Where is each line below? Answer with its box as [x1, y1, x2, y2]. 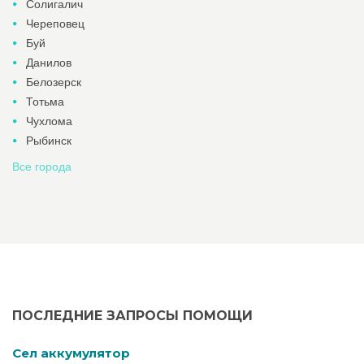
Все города [12, 160, 71, 173]
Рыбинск [26, 134, 71, 147]
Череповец [26, 17, 84, 30]
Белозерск [26, 76, 81, 89]
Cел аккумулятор [12, 345, 130, 361]
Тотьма [26, 95, 64, 108]
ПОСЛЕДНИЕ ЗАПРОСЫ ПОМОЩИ [12, 308, 253, 323]
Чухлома [26, 115, 72, 128]
